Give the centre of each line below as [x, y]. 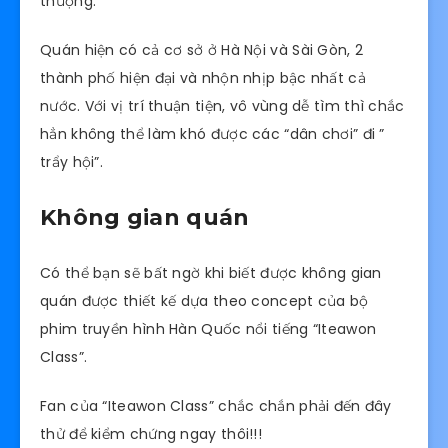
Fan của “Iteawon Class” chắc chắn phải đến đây [216, 405]
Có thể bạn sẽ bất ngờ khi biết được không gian [211, 273]
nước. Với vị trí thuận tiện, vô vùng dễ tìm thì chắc [222, 106]
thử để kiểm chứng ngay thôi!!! [151, 433]
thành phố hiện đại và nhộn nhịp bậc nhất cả [203, 78]
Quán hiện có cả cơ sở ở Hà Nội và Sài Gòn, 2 [202, 50]
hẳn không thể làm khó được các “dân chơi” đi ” [212, 134]
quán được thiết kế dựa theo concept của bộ [204, 301]
